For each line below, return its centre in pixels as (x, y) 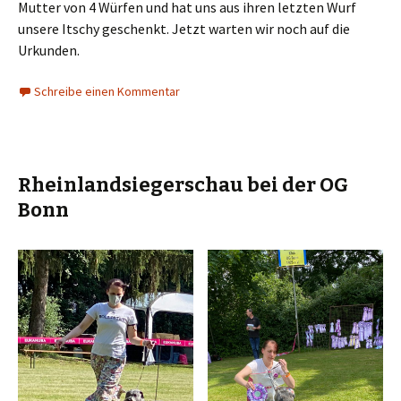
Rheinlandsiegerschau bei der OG (183, 185)
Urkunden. (49, 51)
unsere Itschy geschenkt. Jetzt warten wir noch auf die (184, 29)
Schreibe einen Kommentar (107, 92)
